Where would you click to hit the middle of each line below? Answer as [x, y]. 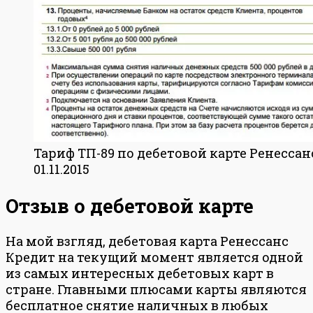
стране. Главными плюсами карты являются [156, 290]
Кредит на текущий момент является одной [154, 257]
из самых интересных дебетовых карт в [140, 274]
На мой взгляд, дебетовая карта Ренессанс [147, 241]
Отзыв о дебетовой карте [130, 205]
